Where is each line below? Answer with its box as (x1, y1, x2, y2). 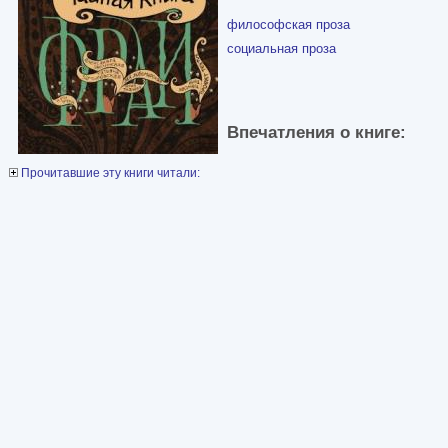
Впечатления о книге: (227, 122, 416, 142)
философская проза (227, 16, 350, 32)
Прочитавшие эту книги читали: (18, 165, 200, 180)
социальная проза (227, 40, 336, 56)
